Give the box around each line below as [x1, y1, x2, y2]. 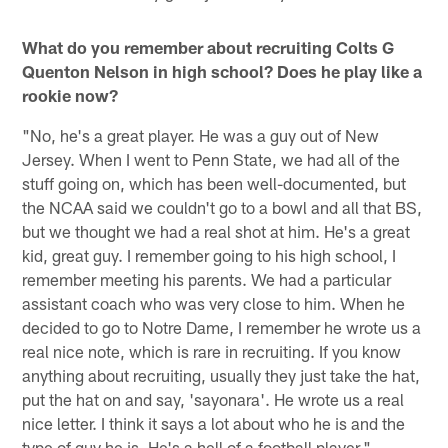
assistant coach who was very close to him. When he [22, 292, 406, 313]
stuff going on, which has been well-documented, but [22, 172, 407, 193]
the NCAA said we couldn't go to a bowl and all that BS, [22, 196, 423, 217]
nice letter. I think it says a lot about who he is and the [22, 412, 406, 433]
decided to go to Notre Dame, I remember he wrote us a [22, 316, 422, 337]
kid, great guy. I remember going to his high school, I [22, 244, 397, 265]
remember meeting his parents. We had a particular [22, 268, 392, 289]
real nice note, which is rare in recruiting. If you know [22, 340, 402, 361]
